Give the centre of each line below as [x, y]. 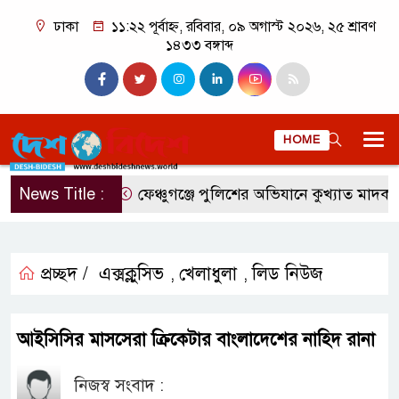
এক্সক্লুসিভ [131, 274]
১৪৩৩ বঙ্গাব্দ [199, 45]
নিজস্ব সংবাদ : [119, 385]
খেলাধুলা [208, 274]
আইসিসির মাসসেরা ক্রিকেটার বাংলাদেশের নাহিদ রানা [196, 340]
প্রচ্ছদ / [62, 274]
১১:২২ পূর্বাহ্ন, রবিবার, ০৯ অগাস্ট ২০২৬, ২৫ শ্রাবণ [241, 27]
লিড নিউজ [287, 274]
